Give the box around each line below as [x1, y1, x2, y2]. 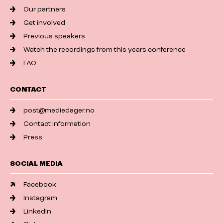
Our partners [23, 5, 66, 13]
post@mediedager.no [23, 107, 95, 114]
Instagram [23, 194, 58, 202]
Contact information [23, 120, 91, 128]
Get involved [23, 19, 66, 27]
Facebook [23, 181, 57, 189]
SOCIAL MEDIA [10, 160, 63, 168]
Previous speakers [23, 32, 86, 40]
